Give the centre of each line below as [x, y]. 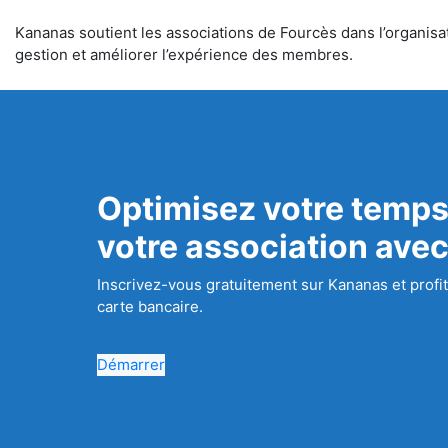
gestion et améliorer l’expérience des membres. [184, 54]
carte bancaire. [150, 306]
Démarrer [131, 364]
